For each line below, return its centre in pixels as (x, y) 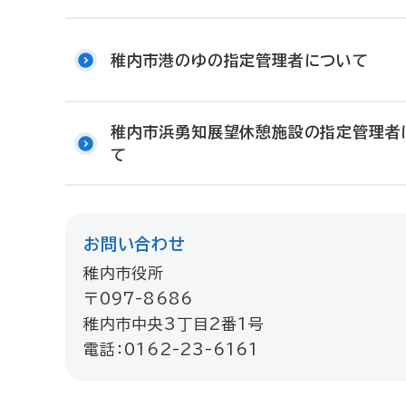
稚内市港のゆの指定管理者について (240, 60)
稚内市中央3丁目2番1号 (174, 324)
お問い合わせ (135, 244)
